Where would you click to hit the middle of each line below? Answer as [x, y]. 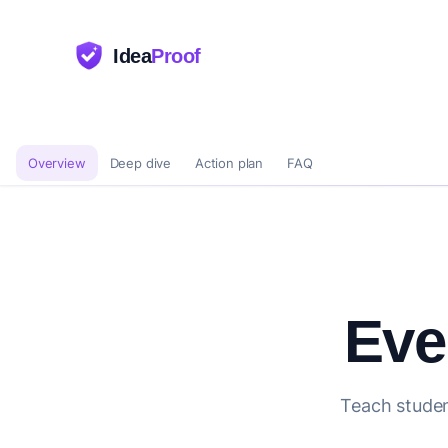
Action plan [229, 162]
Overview [57, 162]
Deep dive [140, 162]
